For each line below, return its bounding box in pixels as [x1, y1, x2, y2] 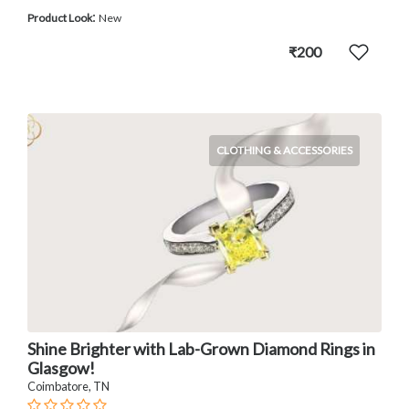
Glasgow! [27, 357, 95, 378]
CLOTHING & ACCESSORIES [216, 143, 352, 158]
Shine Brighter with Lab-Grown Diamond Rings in [27, 338, 375, 359]
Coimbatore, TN [27, 378, 110, 393]
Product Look [27, 11, 92, 26]
